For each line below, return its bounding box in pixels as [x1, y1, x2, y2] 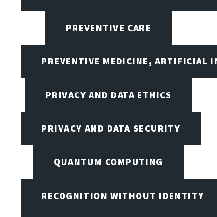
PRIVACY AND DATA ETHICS [45, 89, 172, 101]
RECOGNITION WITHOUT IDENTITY [41, 189, 204, 201]
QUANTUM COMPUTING [54, 156, 163, 168]
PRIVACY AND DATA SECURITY [41, 122, 181, 134]
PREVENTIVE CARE [65, 21, 152, 33]
